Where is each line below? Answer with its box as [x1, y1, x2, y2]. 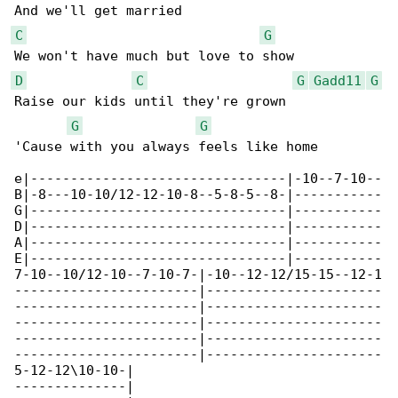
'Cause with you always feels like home [14, 139, 318, 155]
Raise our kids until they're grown [14, 93, 286, 110]
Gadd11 [313, 72, 362, 89]
